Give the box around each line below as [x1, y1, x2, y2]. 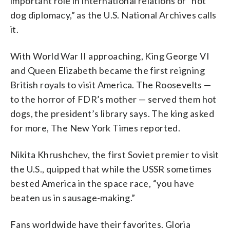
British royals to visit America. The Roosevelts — [10, 79, 212, 90]
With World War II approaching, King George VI [10, 50, 209, 62]
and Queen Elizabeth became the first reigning [10, 64, 205, 76]
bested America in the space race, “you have [10, 177, 195, 189]
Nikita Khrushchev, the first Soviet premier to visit [10, 148, 219, 160]
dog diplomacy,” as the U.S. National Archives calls [10, 9, 217, 21]
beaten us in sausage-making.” [10, 191, 136, 203]
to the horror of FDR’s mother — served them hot [10, 93, 217, 105]
